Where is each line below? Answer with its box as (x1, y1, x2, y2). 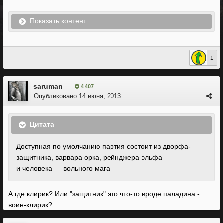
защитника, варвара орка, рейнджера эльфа (16, 153, 162, 161)
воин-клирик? (8, 201, 52, 209)
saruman (33, 82, 63, 90)
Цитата (28, 120, 54, 129)
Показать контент (30, 17, 86, 25)
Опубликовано (34, 92, 79, 100)
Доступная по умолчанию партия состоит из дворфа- (16, 142, 191, 150)
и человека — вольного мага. (16, 164, 112, 172)
